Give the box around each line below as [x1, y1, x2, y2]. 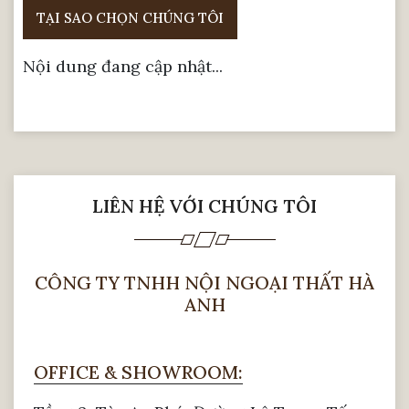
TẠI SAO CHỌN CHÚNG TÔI [37, 8, 224, 26]
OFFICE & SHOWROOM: [34, 360, 243, 383]
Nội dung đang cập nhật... [23, 55, 223, 77]
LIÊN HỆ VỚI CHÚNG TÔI [92, 194, 317, 217]
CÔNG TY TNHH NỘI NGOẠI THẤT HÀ [35, 270, 374, 294]
